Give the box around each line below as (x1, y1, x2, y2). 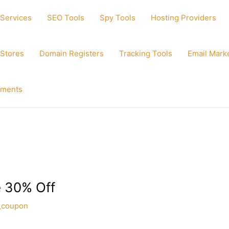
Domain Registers (39, 49, 104, 58)
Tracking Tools (119, 49, 172, 58)
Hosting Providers (151, 13, 216, 22)
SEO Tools (47, 13, 84, 22)
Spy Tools (100, 13, 135, 22)
